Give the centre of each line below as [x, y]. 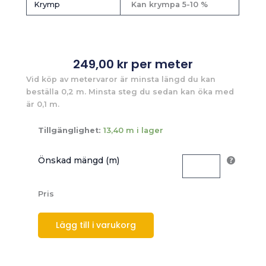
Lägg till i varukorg [96, 225]
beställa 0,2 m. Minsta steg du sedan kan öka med [130, 92]
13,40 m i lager [134, 130]
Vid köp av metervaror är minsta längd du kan [121, 80]
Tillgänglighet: [70, 130]
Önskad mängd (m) [79, 161]
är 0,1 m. [43, 104]
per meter [161, 64]
